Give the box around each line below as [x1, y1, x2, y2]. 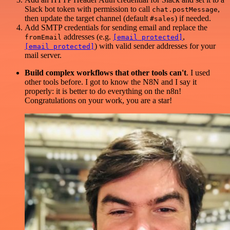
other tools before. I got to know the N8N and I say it [25, 78, 197, 87]
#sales [150, 15, 175, 23]
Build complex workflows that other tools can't [25, 68, 186, 78]
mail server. [25, 51, 62, 60]
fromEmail [25, 33, 62, 42]
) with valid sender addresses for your [94, 42, 216, 51]
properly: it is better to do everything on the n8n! [25, 87, 181, 96]
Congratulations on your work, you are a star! [25, 96, 172, 105]
